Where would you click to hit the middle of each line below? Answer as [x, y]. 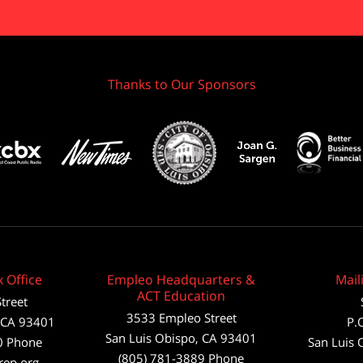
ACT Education [181, 295]
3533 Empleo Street [181, 317]
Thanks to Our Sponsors [181, 84]
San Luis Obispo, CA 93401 [181, 337]
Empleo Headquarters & [181, 279]
